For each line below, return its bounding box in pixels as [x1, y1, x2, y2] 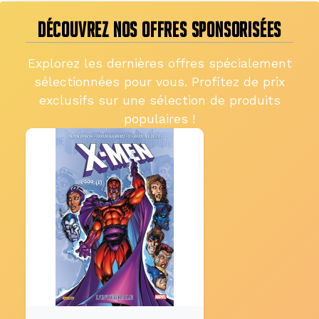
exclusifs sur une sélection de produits [38, 93, 281, 108]
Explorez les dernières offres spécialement [27, 56, 292, 70]
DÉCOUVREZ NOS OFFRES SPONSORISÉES [37, 19, 282, 41]
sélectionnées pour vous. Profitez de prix [34, 75, 285, 89]
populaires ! [124, 112, 195, 126]
